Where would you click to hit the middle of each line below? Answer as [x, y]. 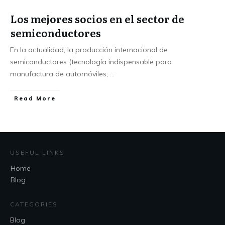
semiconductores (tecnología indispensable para [91, 62]
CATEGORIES [34, 204]
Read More [35, 98]
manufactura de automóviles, [60, 74]
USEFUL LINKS [37, 152]
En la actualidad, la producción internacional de [89, 50]
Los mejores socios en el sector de [97, 19]
